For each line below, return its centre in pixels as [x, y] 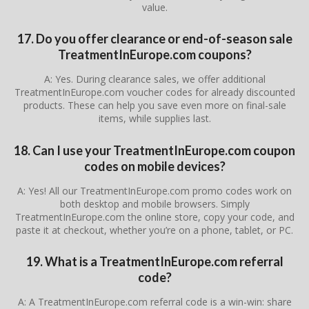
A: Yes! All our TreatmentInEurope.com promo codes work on [154, 190]
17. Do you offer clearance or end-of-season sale [154, 39]
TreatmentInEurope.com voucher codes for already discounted [154, 92]
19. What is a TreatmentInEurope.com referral [154, 262]
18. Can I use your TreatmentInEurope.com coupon [154, 150]
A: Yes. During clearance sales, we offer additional [154, 79]
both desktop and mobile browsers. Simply [154, 203]
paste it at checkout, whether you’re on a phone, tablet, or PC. [154, 230]
